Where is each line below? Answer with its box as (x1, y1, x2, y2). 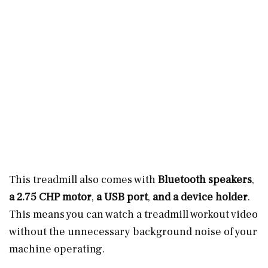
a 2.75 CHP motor (9, 190, 92, 204)
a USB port (94, 190, 148, 204)
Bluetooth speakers (158, 172, 252, 187)
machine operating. (9, 242, 105, 256)
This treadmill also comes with (9, 172, 158, 187)
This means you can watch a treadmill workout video (9, 207, 258, 221)
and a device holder (150, 190, 248, 204)
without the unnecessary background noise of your (9, 224, 257, 239)
